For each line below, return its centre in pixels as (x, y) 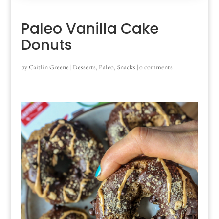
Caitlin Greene (49, 67)
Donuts (46, 45)
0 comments (156, 67)
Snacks (126, 67)
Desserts (84, 67)
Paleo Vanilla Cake (90, 29)
